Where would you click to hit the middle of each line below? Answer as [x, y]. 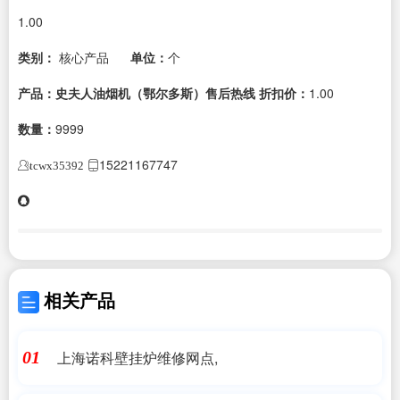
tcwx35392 [57, 165]
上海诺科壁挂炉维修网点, [137, 357]
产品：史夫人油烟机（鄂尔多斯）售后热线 [137, 92]
